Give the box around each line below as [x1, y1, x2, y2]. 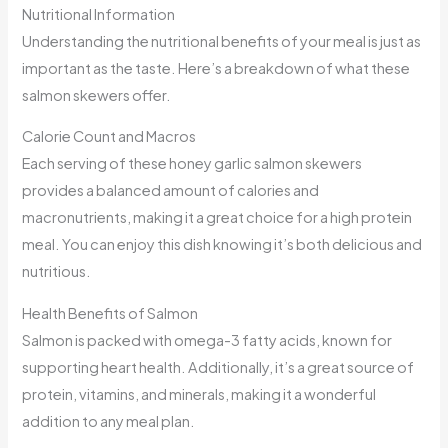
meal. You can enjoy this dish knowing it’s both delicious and [22, 235, 423, 254]
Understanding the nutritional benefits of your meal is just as [22, 31, 422, 50]
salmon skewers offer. [22, 85, 172, 104]
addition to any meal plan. [22, 411, 196, 430]
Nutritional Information [22, 4, 176, 23]
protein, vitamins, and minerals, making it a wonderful [22, 384, 377, 403]
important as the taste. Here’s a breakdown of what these [22, 58, 411, 77]
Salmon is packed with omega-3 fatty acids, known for [22, 330, 393, 349]
